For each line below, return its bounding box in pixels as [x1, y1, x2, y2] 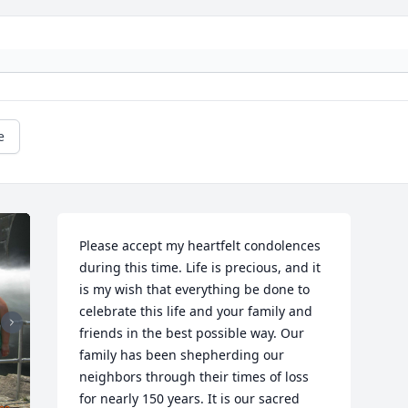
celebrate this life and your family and [79, 302, 313, 320]
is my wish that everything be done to [79, 280, 311, 298]
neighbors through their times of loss [79, 368, 310, 385]
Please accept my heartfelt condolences [79, 237, 321, 254]
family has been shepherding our [79, 346, 285, 363]
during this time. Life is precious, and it [79, 259, 321, 276]
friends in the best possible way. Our [79, 324, 305, 342]
